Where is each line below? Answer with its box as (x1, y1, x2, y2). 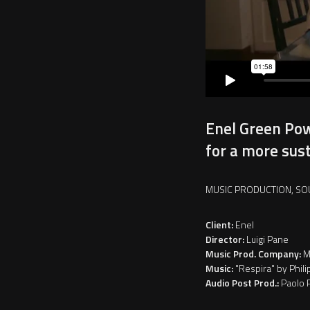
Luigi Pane (244, 231, 289, 246)
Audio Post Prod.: (206, 275, 281, 290)
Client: (206, 217, 233, 232)
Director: (206, 231, 244, 246)
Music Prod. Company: (206, 246, 303, 261)
